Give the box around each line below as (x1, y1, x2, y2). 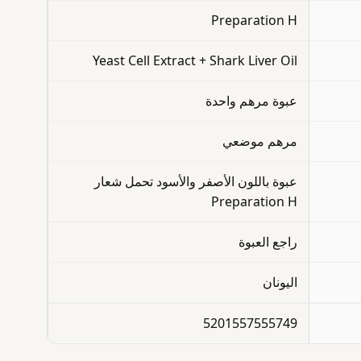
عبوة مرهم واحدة (205, 92, 298, 110)
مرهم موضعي (222, 132, 298, 150)
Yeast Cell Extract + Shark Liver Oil (93, 52, 298, 69)
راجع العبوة (239, 233, 298, 251)
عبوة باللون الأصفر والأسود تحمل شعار (94, 172, 298, 190)
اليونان (263, 273, 298, 291)
